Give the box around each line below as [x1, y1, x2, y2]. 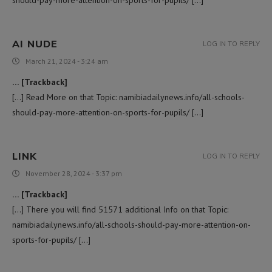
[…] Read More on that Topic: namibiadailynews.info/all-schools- [12, 91, 245, 103]
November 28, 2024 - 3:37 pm [25, 168, 122, 178]
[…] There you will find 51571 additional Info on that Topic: [12, 203, 228, 215]
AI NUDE [12, 37, 58, 50]
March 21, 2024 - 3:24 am [25, 56, 108, 66]
